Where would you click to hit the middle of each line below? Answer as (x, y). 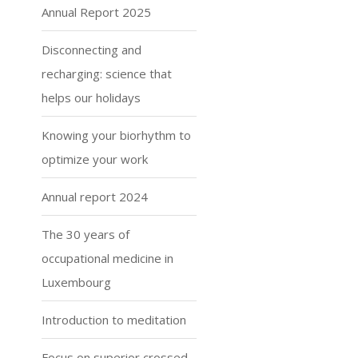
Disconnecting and (91, 50)
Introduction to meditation (113, 320)
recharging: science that (106, 74)
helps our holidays (91, 97)
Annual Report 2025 (96, 12)
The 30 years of (85, 234)
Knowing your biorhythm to (116, 135)
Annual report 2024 (94, 197)
